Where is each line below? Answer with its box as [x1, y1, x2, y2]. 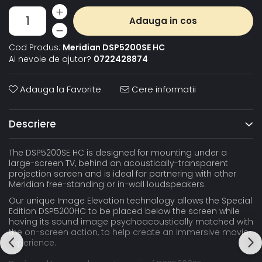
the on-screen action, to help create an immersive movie [9, 226, 249, 238]
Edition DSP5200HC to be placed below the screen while [9, 205, 240, 217]
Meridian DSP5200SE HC [63, 42, 165, 53]
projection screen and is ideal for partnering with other [9, 168, 236, 180]
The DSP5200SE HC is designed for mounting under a [9, 147, 227, 158]
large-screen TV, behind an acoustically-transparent [9, 157, 228, 169]
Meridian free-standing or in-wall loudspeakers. [9, 178, 206, 190]
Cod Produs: [9, 42, 60, 53]
